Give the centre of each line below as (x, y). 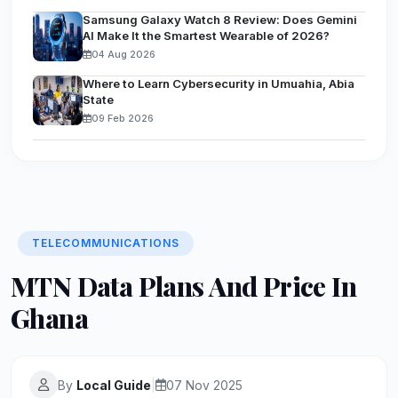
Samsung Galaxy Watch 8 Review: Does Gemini (220, 20)
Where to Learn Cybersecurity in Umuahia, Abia (219, 84)
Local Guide (114, 385)
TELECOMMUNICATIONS (106, 243)
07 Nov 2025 (204, 385)
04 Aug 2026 (123, 54)
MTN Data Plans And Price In (184, 286)
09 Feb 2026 (123, 118)
